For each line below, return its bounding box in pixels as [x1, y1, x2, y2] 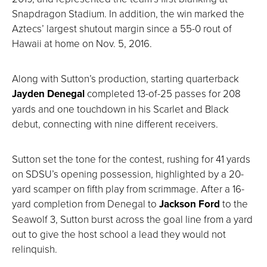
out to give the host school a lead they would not [12, 226, 226, 241]
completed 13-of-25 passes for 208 [87, 86, 241, 100]
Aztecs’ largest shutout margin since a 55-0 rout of [12, 21, 232, 35]
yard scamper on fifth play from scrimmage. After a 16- [12, 181, 244, 195]
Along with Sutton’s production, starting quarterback [12, 71, 239, 85]
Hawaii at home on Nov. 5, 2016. [12, 36, 152, 50]
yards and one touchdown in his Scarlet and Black [12, 101, 229, 116]
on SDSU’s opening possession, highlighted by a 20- [12, 166, 244, 181]
